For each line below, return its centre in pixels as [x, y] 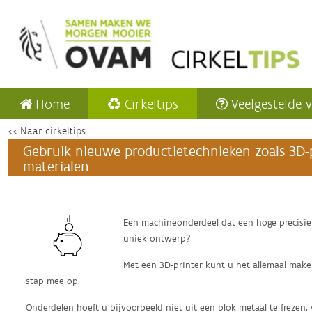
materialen [56, 166]
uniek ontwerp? [157, 239]
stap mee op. [53, 281]
